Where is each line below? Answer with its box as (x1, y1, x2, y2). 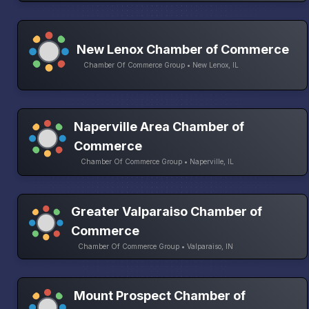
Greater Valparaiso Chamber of (71, 203, 263, 219)
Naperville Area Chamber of (74, 119, 245, 134)
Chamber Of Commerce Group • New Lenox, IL (83, 61, 239, 70)
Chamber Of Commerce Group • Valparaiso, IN (78, 241, 234, 250)
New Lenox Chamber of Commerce (77, 42, 289, 57)
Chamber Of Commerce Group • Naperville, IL (81, 157, 235, 166)
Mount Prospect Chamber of (73, 288, 246, 303)
